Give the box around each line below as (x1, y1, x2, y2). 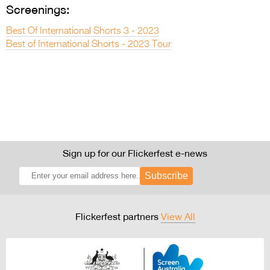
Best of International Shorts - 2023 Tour (6, 39, 171, 49)
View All (160, 210, 195, 222)
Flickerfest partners (75, 210, 161, 222)
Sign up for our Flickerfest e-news (63, 146, 207, 159)
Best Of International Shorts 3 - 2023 (6, 26, 159, 36)
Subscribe (144, 170, 188, 181)
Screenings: (6, 1, 70, 17)
